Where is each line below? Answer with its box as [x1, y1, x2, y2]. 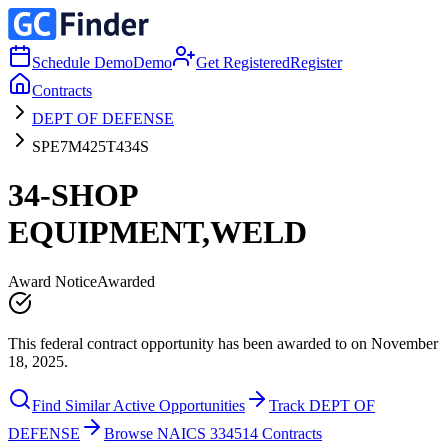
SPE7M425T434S [32, 138, 149, 155]
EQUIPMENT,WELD [8, 214, 307, 251]
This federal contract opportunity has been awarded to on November [8, 334, 438, 352]
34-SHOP [8, 177, 137, 214]
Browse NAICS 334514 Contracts [104, 424, 322, 442]
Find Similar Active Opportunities [32, 396, 245, 414]
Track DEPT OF [269, 396, 375, 414]
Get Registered [196, 54, 290, 71]
